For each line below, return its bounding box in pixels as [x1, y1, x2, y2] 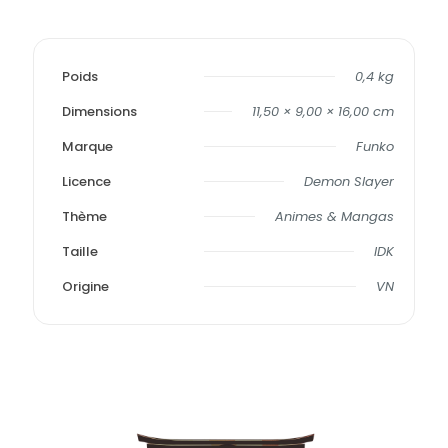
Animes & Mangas [275, 207, 394, 227]
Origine [62, 277, 109, 297]
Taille [62, 242, 98, 262]
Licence [62, 172, 111, 192]
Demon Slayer [304, 172, 394, 192]
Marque [62, 137, 113, 157]
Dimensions [62, 102, 137, 122]
